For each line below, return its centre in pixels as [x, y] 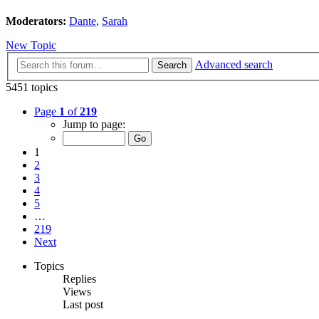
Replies [79, 278]
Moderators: [36, 21]
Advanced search [234, 64]
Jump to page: [94, 124]
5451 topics [32, 87]
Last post [83, 304]
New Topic [31, 46]
